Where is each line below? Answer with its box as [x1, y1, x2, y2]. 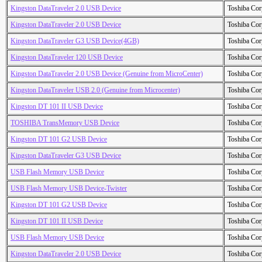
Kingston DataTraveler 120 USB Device [11, 53, 123, 62]
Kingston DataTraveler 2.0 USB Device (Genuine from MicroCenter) [11, 70, 203, 78]
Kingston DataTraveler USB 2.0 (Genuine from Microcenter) [11, 86, 180, 95]
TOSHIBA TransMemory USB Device [11, 119, 119, 127]
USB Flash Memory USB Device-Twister [11, 184, 127, 193]
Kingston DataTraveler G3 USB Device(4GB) [11, 37, 139, 46]
